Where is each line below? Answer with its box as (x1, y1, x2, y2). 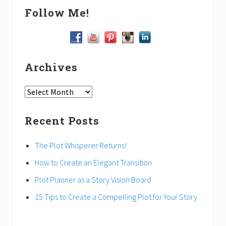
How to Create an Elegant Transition (35, 157, 152, 168)
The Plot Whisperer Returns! (35, 140, 127, 151)
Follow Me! (25, 5, 89, 20)
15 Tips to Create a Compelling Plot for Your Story (35, 192, 197, 202)
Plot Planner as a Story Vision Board (35, 175, 151, 185)
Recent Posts (25, 114, 99, 128)
